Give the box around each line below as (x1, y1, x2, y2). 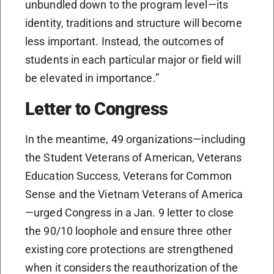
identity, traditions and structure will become (25, 17, 242, 30)
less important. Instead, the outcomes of (25, 35, 224, 48)
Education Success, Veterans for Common (25, 169, 232, 183)
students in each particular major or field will (25, 53, 241, 67)
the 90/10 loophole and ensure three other (25, 224, 232, 238)
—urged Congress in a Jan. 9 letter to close (25, 206, 234, 220)
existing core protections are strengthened (25, 243, 234, 256)
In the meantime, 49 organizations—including (25, 133, 246, 146)
